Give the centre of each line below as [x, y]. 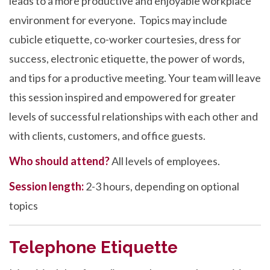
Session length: [47, 186]
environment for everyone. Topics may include [118, 20]
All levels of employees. [165, 161]
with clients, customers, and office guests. [107, 136]
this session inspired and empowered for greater [122, 97]
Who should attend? [59, 161]
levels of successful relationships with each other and [133, 116]
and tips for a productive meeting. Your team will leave [135, 78]
